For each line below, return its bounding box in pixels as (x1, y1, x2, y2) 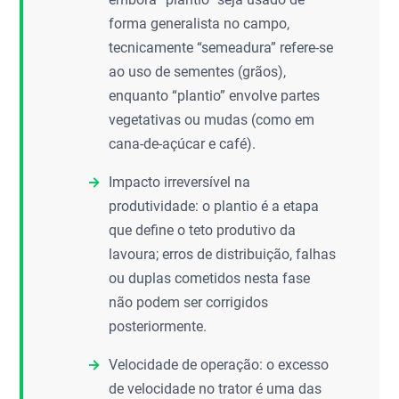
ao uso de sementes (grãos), (109, 63, 287, 80)
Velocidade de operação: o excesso (109, 356, 330, 373)
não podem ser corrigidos (109, 294, 269, 311)
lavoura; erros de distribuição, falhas (109, 246, 337, 263)
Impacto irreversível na (109, 174, 251, 191)
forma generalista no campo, (109, 15, 290, 32)
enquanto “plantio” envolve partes (109, 87, 321, 104)
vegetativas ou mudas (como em (109, 111, 315, 128)
